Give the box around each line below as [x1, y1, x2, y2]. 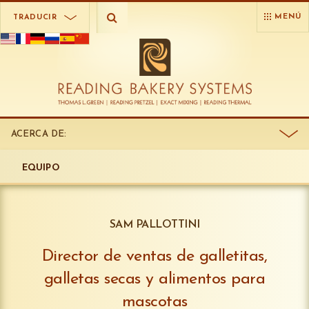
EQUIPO [22, 163, 59, 172]
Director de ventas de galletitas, [41, 248, 268, 265]
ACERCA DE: [11, 129, 66, 139]
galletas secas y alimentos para [43, 270, 266, 288]
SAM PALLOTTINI [109, 219, 200, 230]
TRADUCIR [13, 14, 57, 21]
